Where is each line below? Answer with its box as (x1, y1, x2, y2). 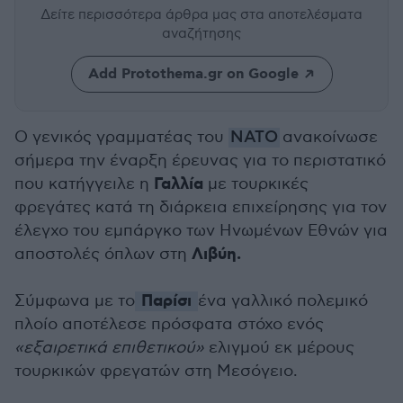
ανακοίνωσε (282, 128, 378, 147)
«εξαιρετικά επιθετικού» (14, 338, 204, 357)
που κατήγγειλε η (14, 175, 154, 193)
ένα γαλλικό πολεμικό (198, 291, 368, 310)
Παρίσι (137, 291, 192, 312)
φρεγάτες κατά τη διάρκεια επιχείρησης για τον (14, 198, 387, 217)
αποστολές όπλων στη (14, 245, 187, 264)
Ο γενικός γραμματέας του (14, 128, 228, 147)
